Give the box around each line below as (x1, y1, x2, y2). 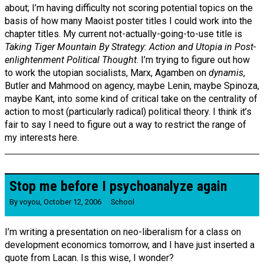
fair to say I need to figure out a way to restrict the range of (5, 118, 246, 130)
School (110, 197, 134, 207)
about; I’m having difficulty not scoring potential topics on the (5, 2, 253, 14)
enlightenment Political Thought (5, 54, 137, 65)
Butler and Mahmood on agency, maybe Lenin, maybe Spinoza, (5, 80, 259, 91)
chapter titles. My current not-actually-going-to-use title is (5, 28, 242, 39)
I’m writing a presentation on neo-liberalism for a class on (5, 226, 241, 238)
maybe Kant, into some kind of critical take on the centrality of (5, 93, 258, 104)
